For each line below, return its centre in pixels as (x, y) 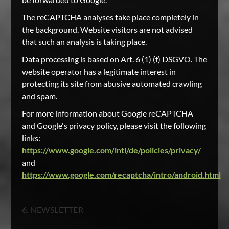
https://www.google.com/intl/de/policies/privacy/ (111, 150)
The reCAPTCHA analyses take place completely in (110, 17)
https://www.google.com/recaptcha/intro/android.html (121, 175)
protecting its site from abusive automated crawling (112, 84)
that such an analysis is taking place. (84, 42)
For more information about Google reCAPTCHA (107, 113)
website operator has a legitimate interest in (99, 71)
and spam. (39, 96)
